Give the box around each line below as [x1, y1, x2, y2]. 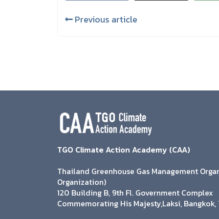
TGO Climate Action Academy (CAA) [57, 144, 190, 156]
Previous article [73, 12, 137, 26]
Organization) [57, 176, 106, 188]
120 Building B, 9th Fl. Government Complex [57, 187, 213, 199]
